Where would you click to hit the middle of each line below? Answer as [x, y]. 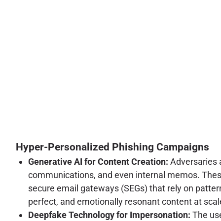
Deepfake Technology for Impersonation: [109, 215]
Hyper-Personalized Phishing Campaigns [112, 147]
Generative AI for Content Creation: [98, 161]
